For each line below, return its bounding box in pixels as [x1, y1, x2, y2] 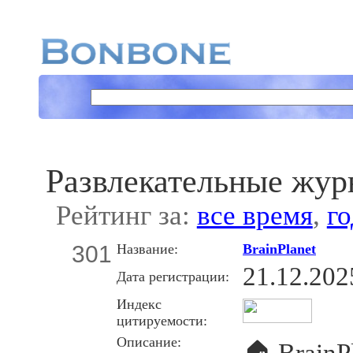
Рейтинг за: [55, 200, 197, 232]
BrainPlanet [243, 240, 316, 257]
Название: [117, 240, 178, 257]
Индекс [117, 295, 162, 312]
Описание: [117, 333, 181, 350]
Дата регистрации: [117, 268, 229, 284]
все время [196, 200, 313, 232]
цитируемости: [117, 312, 207, 329]
